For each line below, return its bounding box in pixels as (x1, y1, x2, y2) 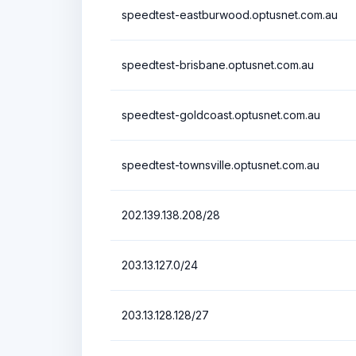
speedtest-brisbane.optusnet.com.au (122, 57, 314, 72)
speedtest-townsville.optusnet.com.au (122, 157, 319, 172)
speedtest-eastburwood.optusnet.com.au (122, 7, 338, 21)
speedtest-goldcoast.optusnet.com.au (122, 107, 320, 122)
